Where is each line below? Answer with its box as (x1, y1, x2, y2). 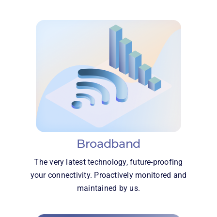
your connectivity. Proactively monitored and (30, 170, 187, 180)
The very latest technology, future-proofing (34, 157, 183, 167)
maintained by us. (77, 184, 140, 193)
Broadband (77, 137, 140, 151)
